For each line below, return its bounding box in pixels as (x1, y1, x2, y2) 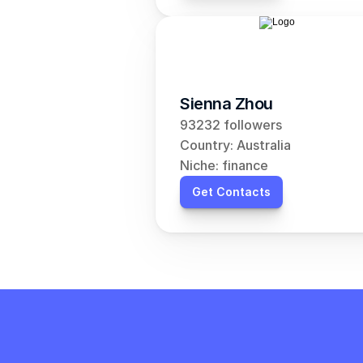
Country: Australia (180, 137, 291, 153)
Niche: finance (180, 157, 268, 173)
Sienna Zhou (180, 94, 273, 113)
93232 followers (180, 117, 282, 133)
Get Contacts (192, 185, 271, 199)
